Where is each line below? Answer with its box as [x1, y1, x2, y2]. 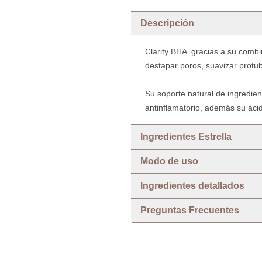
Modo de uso [140, 156, 198, 166]
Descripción [140, 18, 194, 28]
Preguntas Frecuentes [140, 205, 239, 215]
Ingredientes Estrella [140, 132, 232, 142]
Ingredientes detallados [140, 181, 244, 191]
